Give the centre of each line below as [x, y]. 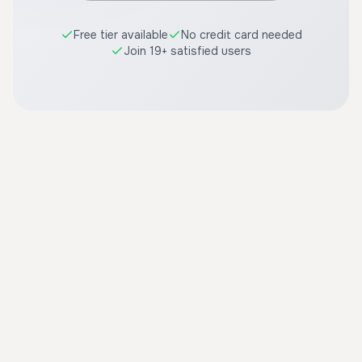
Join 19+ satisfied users [187, 51]
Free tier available [120, 35]
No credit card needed [241, 35]
